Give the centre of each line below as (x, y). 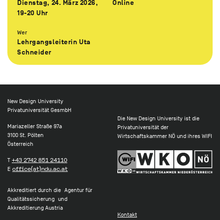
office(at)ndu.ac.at (40, 169)
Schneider (35, 53)
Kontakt (127, 215)
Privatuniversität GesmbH (39, 110)
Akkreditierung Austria (35, 208)
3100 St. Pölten (26, 135)
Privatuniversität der (143, 127)
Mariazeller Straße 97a (35, 126)
